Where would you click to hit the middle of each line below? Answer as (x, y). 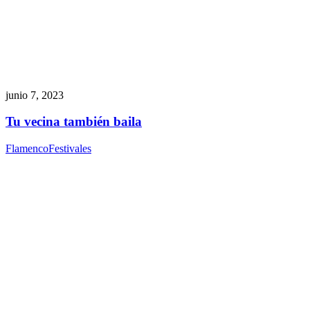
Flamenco (27, 149)
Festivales (70, 149)
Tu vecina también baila (74, 122)
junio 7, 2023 (35, 95)
